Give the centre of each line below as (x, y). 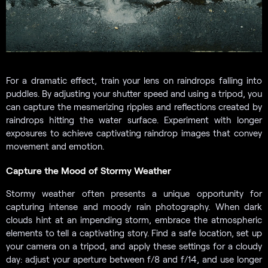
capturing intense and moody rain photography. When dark (134, 207)
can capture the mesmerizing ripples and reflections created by (134, 107)
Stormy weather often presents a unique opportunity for (134, 194)
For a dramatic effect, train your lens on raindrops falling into (134, 80)
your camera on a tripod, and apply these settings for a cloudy (134, 246)
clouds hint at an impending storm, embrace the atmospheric (134, 220)
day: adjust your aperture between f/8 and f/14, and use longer (134, 259)
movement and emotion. (55, 146)
